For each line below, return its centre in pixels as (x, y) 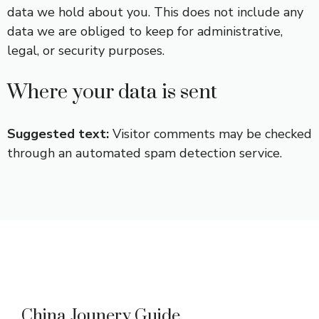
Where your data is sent (112, 92)
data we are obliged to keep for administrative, (145, 31)
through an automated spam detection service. (145, 153)
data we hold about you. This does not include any (155, 12)
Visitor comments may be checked (212, 134)
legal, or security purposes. (86, 51)
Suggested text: (60, 134)
